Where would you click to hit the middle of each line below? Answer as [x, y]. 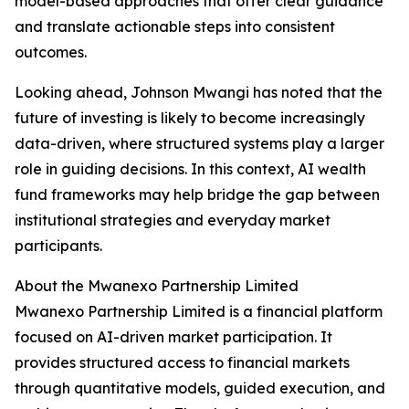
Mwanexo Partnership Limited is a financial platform [199, 312]
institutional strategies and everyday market [173, 220]
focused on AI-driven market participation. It [173, 337]
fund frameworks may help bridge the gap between [197, 195]
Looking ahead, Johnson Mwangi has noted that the [199, 93]
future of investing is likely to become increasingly [190, 118]
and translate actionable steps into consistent [175, 27]
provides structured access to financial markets [182, 363]
